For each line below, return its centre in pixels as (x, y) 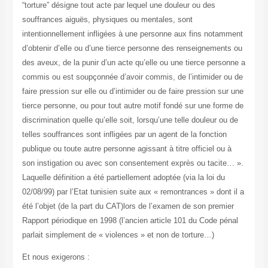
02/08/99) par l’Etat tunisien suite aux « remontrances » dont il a (133, 192)
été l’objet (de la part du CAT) (72, 206)
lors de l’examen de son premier (178, 206)
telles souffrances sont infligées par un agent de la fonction (124, 135)
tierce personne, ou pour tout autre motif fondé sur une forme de (133, 106)
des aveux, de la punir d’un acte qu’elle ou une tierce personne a (133, 63)
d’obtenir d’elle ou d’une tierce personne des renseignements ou (132, 48)
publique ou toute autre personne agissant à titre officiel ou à (127, 149)
